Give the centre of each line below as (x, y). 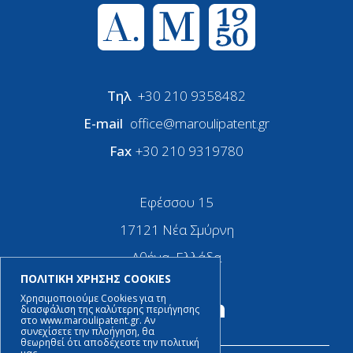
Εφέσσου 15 (176, 203)
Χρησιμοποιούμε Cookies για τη (93, 298)
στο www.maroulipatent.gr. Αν (88, 320)
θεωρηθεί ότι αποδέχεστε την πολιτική (110, 342)
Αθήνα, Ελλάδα (176, 258)
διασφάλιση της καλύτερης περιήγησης (110, 309)
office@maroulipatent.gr (200, 124)
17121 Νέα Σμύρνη (176, 230)
